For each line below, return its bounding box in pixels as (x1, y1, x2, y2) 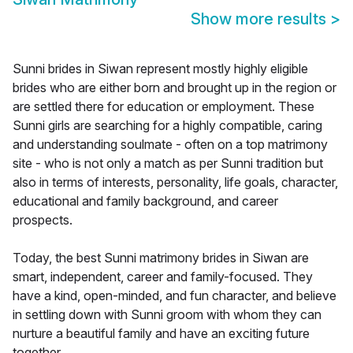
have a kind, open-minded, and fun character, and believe (13, 288, 336, 304)
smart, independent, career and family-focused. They (13, 269, 313, 285)
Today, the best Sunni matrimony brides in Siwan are (13, 250, 309, 266)
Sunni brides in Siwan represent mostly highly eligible (13, 61, 308, 77)
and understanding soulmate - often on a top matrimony (13, 136, 328, 153)
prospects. (13, 212, 72, 229)
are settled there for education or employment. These (13, 98, 314, 115)
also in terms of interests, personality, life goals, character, (13, 174, 338, 191)
